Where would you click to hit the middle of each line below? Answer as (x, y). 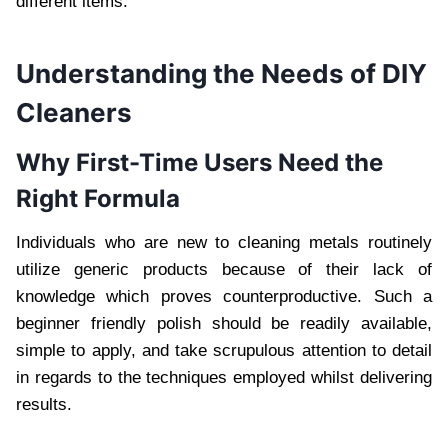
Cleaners (74, 113)
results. (44, 405)
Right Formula (98, 199)
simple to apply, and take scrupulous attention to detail (224, 351)
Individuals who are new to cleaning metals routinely (224, 243)
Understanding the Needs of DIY (221, 74)
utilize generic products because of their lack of (224, 270)
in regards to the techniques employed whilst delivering (224, 378)
